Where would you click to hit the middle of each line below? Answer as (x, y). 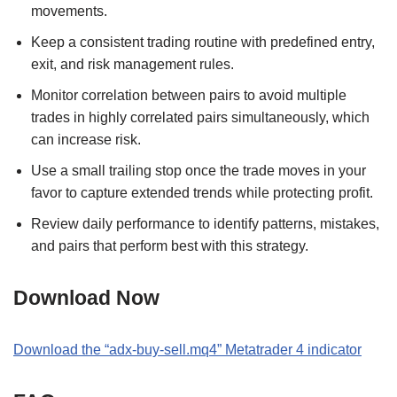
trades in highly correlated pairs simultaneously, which (200, 118)
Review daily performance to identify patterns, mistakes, (205, 224)
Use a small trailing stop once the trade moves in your (198, 171)
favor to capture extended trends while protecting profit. (202, 193)
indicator (333, 350)
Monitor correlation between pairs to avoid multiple (189, 96)
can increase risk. (86, 140)
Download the (59, 350)
